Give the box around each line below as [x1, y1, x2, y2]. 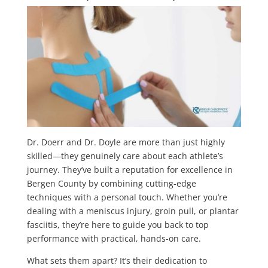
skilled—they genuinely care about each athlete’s [26, 150, 223, 162]
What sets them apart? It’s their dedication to [26, 254, 207, 266]
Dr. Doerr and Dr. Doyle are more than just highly [26, 136, 225, 148]
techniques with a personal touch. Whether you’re [26, 191, 227, 203]
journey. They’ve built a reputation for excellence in [26, 163, 233, 175]
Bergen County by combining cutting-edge [26, 177, 196, 189]
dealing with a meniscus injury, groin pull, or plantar [26, 205, 239, 217]
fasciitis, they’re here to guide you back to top [26, 218, 209, 230]
